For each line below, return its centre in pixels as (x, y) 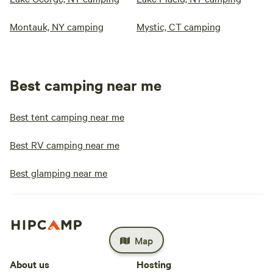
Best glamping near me (58, 172)
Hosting (154, 264)
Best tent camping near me (67, 116)
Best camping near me (86, 85)
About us (30, 264)
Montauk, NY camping (57, 26)
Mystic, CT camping (179, 26)
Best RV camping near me (65, 144)
